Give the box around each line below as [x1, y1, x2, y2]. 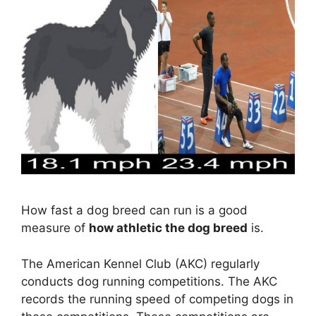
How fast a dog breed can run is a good [21, 203, 248, 218]
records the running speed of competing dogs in [21, 291, 293, 306]
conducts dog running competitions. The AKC [21, 274, 277, 288]
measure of [21, 221, 89, 236]
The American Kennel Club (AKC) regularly [21, 256, 260, 271]
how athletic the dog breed [89, 221, 248, 236]
